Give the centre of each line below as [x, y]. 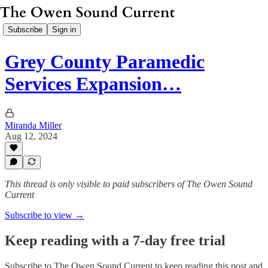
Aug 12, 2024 [31, 136]
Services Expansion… [93, 84]
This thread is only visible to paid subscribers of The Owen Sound [129, 184]
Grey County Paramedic [105, 62]
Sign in [64, 29]
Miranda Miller [33, 125]
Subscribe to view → [45, 215]
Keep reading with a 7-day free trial [115, 240]
